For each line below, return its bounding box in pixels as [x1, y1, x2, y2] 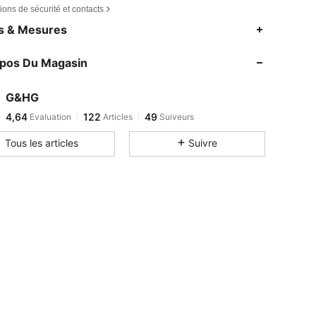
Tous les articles [5, 136, 79, 149]
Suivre [188, 136, 217, 149]
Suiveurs [157, 111, 194, 122]
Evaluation [28, 111, 71, 122]
